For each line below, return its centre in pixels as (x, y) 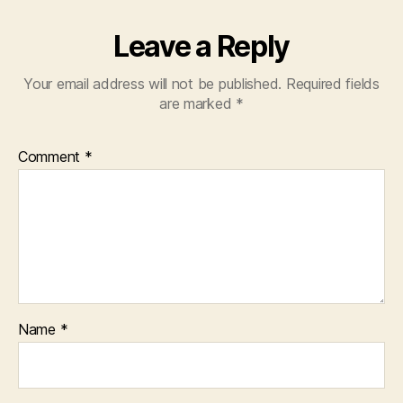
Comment (51, 156)
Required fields (332, 83)
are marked (198, 103)
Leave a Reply (201, 46)
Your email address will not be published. (153, 83)
